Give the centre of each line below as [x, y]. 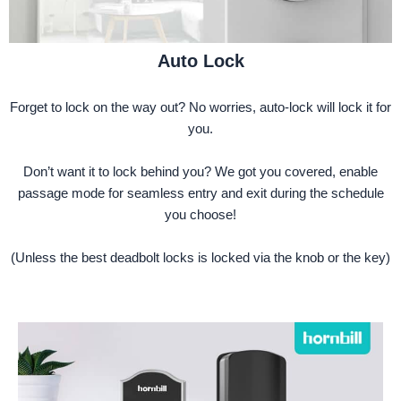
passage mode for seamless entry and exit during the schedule [200, 193]
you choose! [200, 215]
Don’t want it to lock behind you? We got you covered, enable [200, 172]
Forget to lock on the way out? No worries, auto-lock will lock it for [200, 107]
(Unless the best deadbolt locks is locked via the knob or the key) [200, 258]
